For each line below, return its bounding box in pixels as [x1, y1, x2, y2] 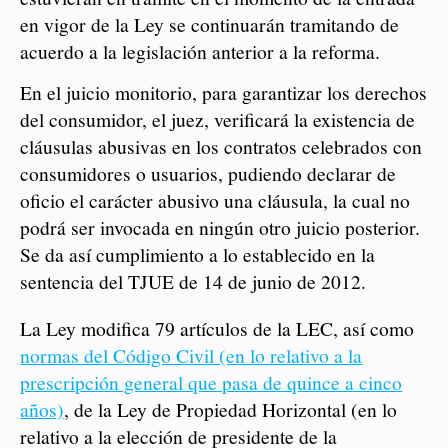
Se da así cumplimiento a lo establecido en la [20, 241, 376, 268]
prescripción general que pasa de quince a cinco [20, 369, 403, 396]
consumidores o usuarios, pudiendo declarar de [20, 160, 397, 187]
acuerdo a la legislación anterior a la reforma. [20, 38, 381, 65]
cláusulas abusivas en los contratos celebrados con [20, 133, 423, 160]
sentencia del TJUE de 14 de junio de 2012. [20, 268, 367, 295]
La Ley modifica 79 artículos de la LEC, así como [20, 315, 415, 342]
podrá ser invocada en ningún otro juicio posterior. [20, 214, 421, 241]
